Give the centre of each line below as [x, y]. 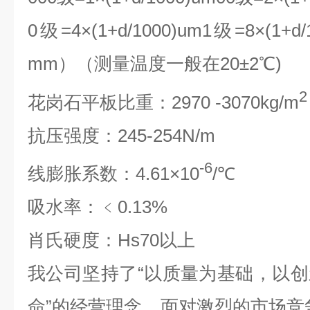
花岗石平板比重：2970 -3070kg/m [163, 102]
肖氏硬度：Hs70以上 [111, 240]
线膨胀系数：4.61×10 [113, 174]
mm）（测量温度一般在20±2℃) [155, 64]
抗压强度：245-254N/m [121, 135]
